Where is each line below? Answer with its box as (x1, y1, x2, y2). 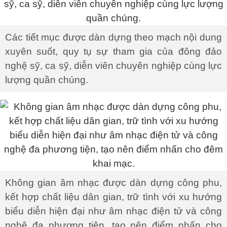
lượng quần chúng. (5, 74, 88, 85)
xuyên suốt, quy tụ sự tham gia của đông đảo (5, 46, 222, 57)
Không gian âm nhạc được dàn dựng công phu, (5, 177, 222, 188)
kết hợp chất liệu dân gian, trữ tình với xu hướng (5, 192, 222, 202)
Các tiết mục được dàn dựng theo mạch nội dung (5, 32, 222, 43)
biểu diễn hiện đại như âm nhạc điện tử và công (5, 206, 222, 216)
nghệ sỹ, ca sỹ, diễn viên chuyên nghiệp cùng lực (5, 60, 222, 71)
